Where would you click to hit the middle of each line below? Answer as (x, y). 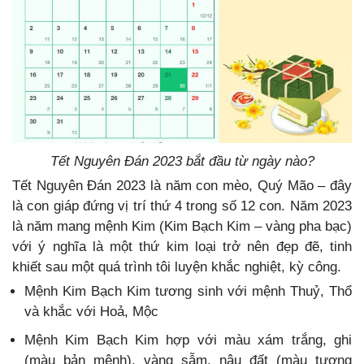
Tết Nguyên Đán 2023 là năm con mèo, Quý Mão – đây (182, 186)
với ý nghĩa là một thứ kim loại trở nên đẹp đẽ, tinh (182, 247)
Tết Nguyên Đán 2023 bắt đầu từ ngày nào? (182, 162)
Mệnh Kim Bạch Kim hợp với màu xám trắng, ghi (188, 340)
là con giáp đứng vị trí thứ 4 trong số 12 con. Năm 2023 (182, 206)
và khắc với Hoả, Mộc (91, 312)
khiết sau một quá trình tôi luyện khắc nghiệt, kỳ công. (177, 267)
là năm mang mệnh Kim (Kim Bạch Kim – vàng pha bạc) (182, 227)
